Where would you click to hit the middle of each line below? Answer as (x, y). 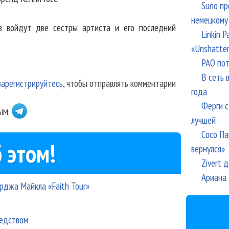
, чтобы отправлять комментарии (119, 83)
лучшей (203, 120)
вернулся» (208, 148)
